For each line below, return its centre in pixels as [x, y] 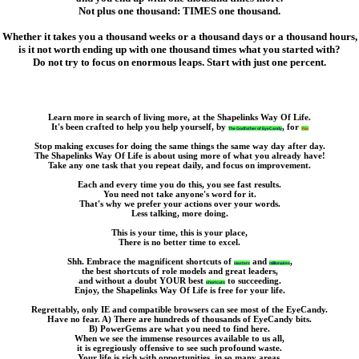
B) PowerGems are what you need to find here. [179, 329]
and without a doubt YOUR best [142, 281]
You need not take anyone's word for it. [179, 194]
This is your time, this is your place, [179, 233]
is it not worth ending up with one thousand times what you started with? [179, 50]
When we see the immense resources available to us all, [179, 339]
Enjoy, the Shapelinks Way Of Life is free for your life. [179, 290]
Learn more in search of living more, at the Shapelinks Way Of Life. [179, 117]
